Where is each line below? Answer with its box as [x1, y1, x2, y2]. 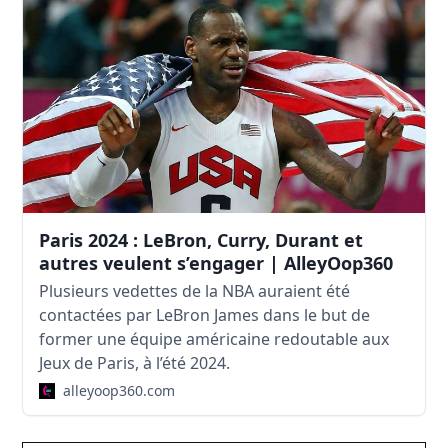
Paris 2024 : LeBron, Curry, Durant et [39, 227, 364, 252]
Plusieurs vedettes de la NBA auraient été [39, 279, 351, 302]
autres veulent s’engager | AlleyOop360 [39, 250, 394, 275]
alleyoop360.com [63, 380, 176, 400]
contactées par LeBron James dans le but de [39, 303, 371, 326]
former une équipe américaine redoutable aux [39, 327, 390, 350]
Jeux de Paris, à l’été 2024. [39, 351, 231, 374]
